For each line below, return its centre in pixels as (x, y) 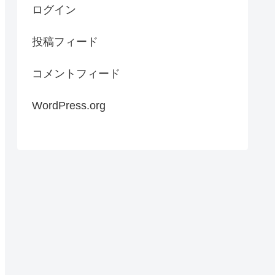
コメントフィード (76, 74)
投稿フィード (65, 42)
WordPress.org (69, 106)
